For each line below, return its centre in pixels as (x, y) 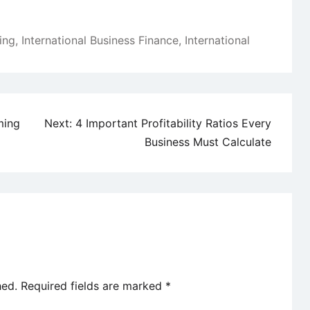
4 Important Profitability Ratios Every (173, 124)
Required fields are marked (93, 286)
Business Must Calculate (208, 142)
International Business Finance (100, 40)
